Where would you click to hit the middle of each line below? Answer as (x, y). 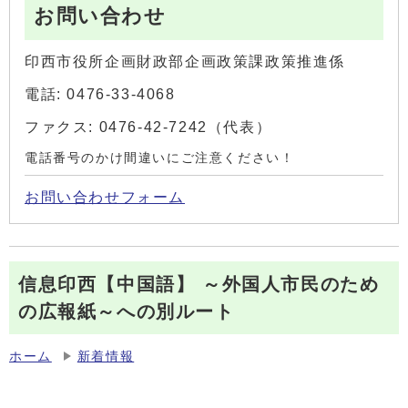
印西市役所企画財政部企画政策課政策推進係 (185, 61)
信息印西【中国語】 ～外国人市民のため (199, 284)
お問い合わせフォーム (105, 197)
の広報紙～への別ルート (127, 311)
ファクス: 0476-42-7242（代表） (148, 127)
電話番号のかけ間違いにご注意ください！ (160, 158)
